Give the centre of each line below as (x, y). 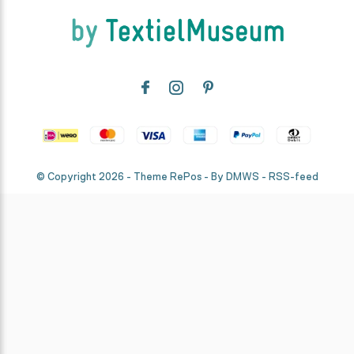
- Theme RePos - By (175, 177)
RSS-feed (293, 177)
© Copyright (67, 177)
